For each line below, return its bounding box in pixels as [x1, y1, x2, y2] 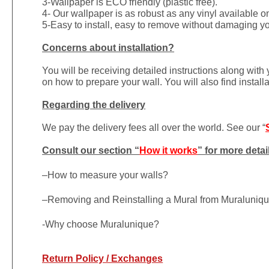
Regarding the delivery [42, 99, 146, 110]
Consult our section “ [42, 145, 140, 156]
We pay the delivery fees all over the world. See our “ [42, 122, 266, 133]
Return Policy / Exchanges [42, 253, 163, 264]
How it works [139, 145, 198, 156]
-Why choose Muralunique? [42, 219, 160, 229]
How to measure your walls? [47, 169, 169, 180]
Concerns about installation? [42, 42, 175, 53]
